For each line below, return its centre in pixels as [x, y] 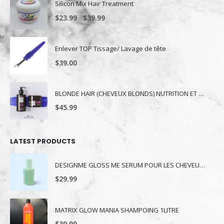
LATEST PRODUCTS [43, 141]
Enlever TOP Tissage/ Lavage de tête [110, 49]
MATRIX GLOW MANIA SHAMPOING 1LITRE [117, 210]
